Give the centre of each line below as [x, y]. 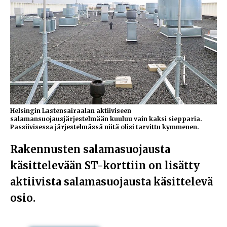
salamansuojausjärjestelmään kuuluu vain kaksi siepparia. [106, 119]
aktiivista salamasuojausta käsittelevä [111, 181]
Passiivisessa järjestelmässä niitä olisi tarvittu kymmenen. [105, 127]
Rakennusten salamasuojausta [90, 149]
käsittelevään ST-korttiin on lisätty [105, 165]
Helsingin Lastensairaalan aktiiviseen [71, 110]
